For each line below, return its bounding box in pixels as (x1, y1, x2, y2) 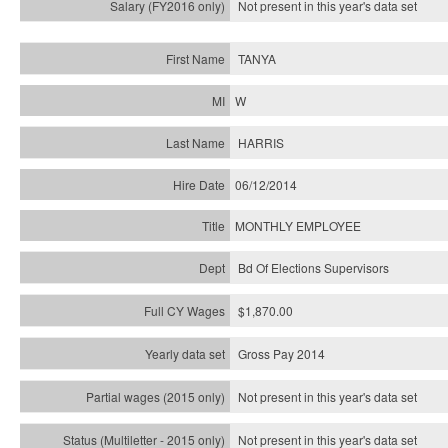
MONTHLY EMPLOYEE (235, 217, 361, 234)
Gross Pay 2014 (238, 345, 325, 362)
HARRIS (238, 134, 284, 151)
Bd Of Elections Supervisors (238, 259, 389, 276)
